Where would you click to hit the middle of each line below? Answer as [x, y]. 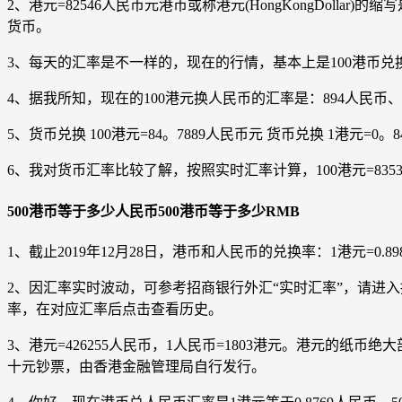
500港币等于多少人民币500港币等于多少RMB [153, 211]
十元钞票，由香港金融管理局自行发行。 [136, 366]
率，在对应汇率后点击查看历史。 [115, 309]
